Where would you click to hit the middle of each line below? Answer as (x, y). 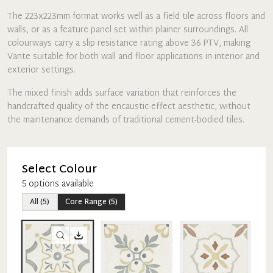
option (41, 184)
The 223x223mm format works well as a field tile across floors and (136, 17)
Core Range (86, 202)
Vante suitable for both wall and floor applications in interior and (133, 57)
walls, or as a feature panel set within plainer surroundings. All (128, 30)
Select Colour (59, 170)
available (76, 184)
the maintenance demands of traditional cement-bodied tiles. (126, 120)
